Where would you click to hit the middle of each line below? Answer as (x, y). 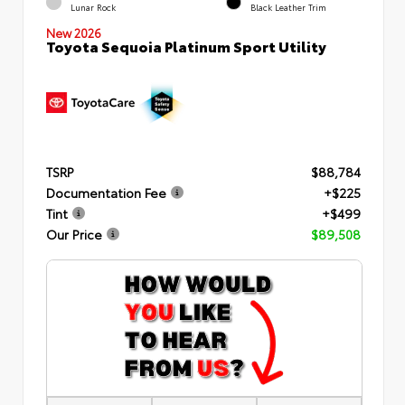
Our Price (74, 235)
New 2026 (74, 32)
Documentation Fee (106, 193)
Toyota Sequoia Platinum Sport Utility (186, 45)
